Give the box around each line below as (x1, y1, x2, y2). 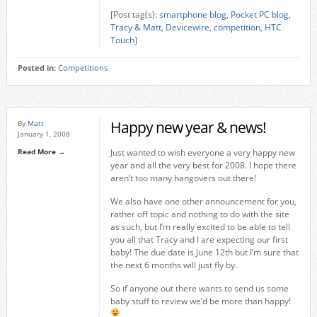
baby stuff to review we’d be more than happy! (110, 295, 291, 307)
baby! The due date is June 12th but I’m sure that (110, 246, 299, 258)
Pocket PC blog (230, 8, 289, 21)
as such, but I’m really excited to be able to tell (110, 221, 290, 233)
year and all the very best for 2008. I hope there (110, 159, 296, 171)
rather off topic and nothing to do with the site (110, 208, 289, 220)
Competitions (57, 63, 108, 73)
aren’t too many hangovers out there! (110, 172, 256, 184)
